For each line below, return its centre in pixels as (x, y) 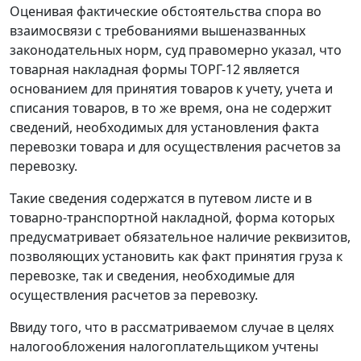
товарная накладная (76, 70)
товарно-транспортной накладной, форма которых (172, 218)
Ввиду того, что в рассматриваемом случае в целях (172, 328)
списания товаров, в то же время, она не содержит (171, 108)
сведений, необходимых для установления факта (164, 128)
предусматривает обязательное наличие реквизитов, (180, 237)
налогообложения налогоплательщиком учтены (164, 347)
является (270, 70)
